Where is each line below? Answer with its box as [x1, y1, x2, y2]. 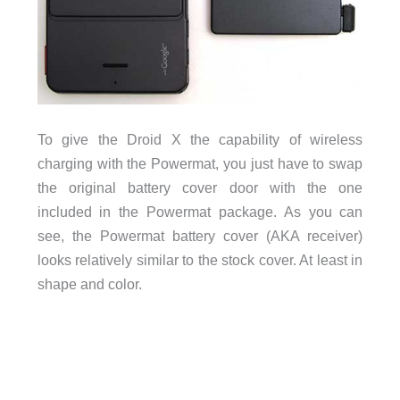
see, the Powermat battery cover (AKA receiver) [37, 227, 363, 244]
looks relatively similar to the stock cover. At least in [37, 251, 363, 268]
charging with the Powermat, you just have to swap [37, 154, 363, 171]
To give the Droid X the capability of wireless [37, 130, 363, 147]
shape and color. [37, 275, 142, 292]
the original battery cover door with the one [37, 179, 363, 196]
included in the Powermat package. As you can [37, 203, 363, 220]
